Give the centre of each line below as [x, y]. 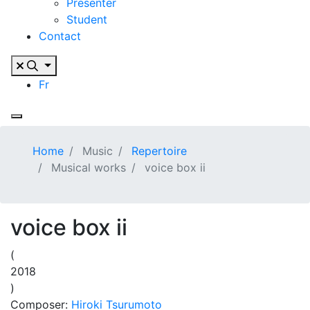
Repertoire [159, 151]
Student [87, 19]
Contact [60, 36]
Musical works [87, 167]
